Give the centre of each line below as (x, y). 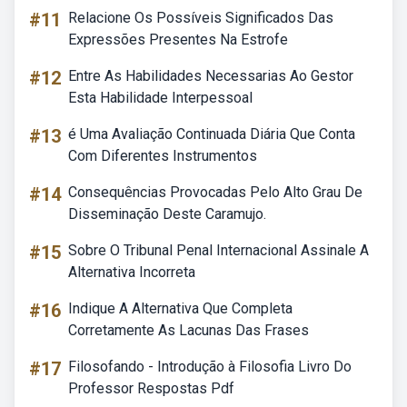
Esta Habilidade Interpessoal (160, 98)
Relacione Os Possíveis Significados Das (201, 18)
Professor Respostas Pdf (151, 388)
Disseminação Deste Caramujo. (167, 214)
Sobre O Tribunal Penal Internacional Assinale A (218, 250)
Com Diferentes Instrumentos (163, 156)
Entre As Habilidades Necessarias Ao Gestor (211, 76)
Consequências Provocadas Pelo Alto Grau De (215, 192)
